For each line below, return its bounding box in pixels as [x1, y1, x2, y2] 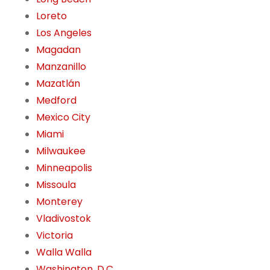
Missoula [36, 178, 76, 192]
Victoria [36, 228, 73, 243]
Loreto [36, 9, 67, 24]
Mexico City [36, 110, 90, 125]
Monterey [36, 195, 83, 209]
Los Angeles [36, 26, 92, 40]
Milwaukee [36, 144, 86, 159]
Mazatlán [36, 77, 80, 91]
